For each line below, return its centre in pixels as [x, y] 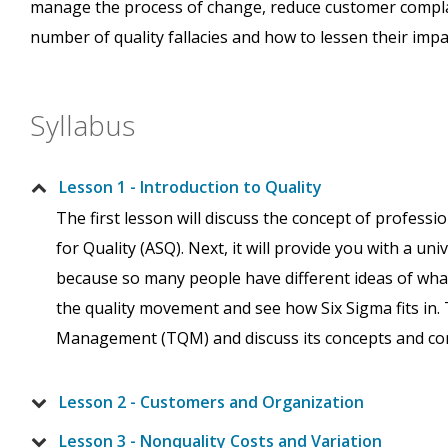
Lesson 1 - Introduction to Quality [190, 187]
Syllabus [82, 125]
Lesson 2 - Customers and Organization [211, 402]
